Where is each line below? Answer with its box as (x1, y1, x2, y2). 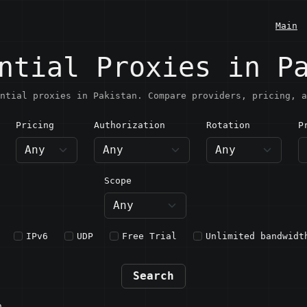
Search (133, 269, 174, 282)
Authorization (94, 120, 165, 130)
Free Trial (121, 231, 177, 241)
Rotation (206, 120, 250, 130)
